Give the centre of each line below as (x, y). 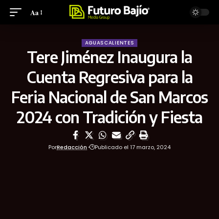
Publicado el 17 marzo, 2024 (132, 147)
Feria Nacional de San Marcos (109, 97)
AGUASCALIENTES (109, 43)
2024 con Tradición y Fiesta (109, 117)
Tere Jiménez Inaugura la (109, 57)
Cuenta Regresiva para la (109, 77)
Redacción (72, 147)
